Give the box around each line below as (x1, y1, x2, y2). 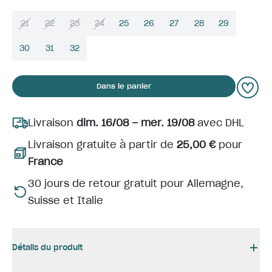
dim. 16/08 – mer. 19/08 (76, 117, 194, 129)
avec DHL (194, 117, 244, 129)
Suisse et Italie (28, 194, 103, 206)
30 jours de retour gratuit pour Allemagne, (28, 177, 243, 189)
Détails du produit (12, 242, 83, 253)
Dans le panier (97, 81, 151, 90)
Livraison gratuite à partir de (28, 138, 177, 151)
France (28, 155, 63, 168)
